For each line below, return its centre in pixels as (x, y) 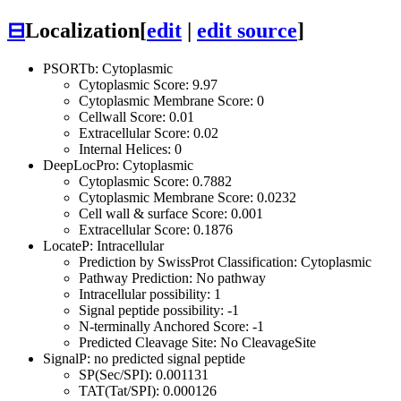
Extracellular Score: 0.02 (149, 132)
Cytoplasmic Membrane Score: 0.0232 (188, 197)
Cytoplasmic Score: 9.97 (148, 84)
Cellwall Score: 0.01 (137, 116)
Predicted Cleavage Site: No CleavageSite (197, 342)
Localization (82, 30)
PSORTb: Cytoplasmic (108, 68)
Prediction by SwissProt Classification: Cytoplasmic (225, 261)
